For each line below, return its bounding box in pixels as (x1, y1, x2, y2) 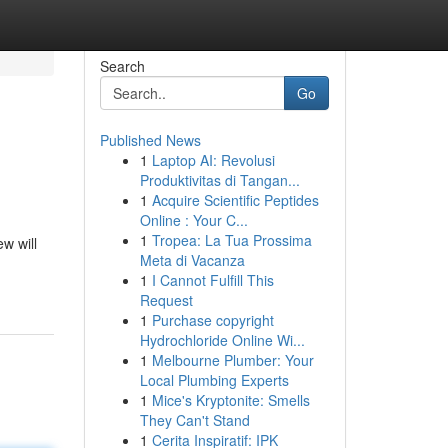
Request (139, 290, 193, 310)
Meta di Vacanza (139, 250, 245, 270)
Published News (99, 130, 201, 150)
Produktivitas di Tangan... (139, 170, 300, 190)
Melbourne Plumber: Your (151, 350, 314, 370)
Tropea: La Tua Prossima (151, 230, 312, 250)
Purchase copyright (151, 310, 274, 330)
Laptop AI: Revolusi (151, 150, 275, 170)
